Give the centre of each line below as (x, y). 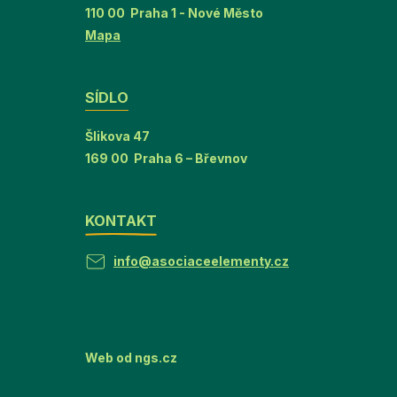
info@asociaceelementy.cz (201, 261)
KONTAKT (121, 221)
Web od (110, 358)
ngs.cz (156, 358)
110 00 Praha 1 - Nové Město (174, 12)
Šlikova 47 (117, 136)
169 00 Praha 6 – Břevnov (166, 159)
